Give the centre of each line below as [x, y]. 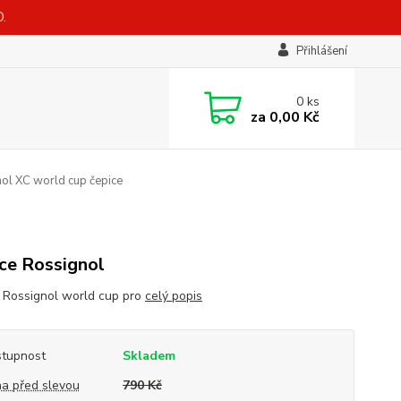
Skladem [149, 356]
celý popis [173, 296]
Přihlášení [321, 51]
